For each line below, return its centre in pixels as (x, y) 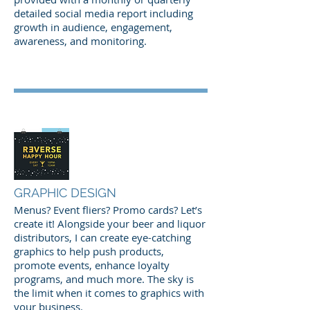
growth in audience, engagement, (93, 27)
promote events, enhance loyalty (92, 265)
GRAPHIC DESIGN (65, 193)
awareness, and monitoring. (82, 41)
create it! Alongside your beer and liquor (110, 224)
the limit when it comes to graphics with (109, 293)
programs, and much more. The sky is (104, 279)
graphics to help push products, (89, 252)
